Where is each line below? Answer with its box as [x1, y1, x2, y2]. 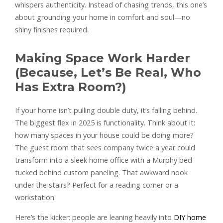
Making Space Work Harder [15, 50, 190, 65]
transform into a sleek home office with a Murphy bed [15, 155, 192, 165]
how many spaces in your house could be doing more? [15, 130, 194, 140]
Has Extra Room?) [15, 79, 126, 94]
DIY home [174, 212, 206, 222]
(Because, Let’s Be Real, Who [15, 65, 201, 80]
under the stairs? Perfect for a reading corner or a [15, 180, 178, 190]
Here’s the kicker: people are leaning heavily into [15, 212, 174, 222]
